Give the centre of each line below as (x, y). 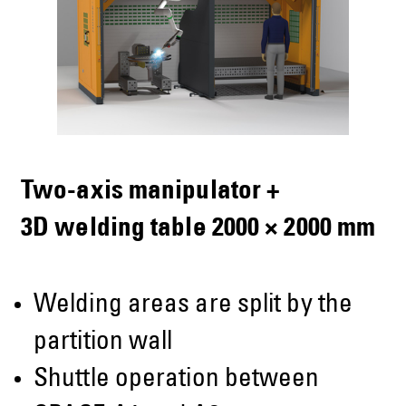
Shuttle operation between (177, 380)
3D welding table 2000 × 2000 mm (198, 229)
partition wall (103, 343)
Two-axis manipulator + (151, 192)
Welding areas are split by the (193, 305)
